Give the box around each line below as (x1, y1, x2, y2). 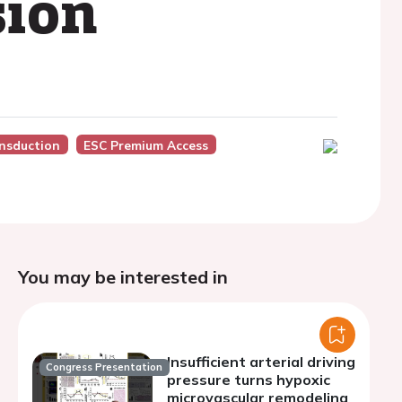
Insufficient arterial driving (167, 353, 355, 371)
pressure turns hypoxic (167, 371, 330, 389)
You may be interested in (18, 266, 228, 288)
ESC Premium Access (83, 137, 209, 153)
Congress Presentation (46, 361, 163, 374)
